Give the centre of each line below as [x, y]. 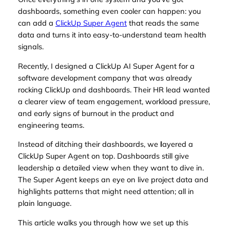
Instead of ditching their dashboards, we [89, 144]
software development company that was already [105, 78]
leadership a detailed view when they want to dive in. [111, 168]
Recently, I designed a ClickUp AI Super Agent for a [106, 66]
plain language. [44, 203]
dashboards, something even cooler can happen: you [109, 11]
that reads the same [163, 23]
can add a [36, 23]
